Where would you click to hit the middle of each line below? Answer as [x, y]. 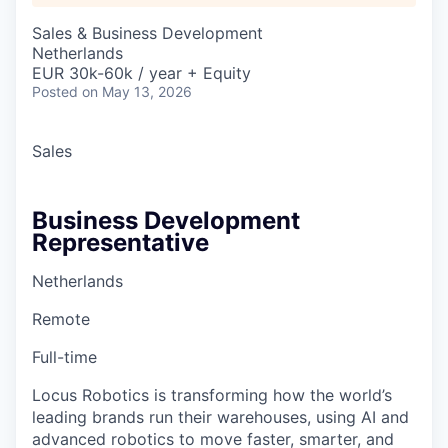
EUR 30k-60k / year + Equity [141, 73]
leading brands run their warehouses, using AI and [220, 417]
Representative [120, 242]
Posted [55, 91]
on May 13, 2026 [137, 91]
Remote [61, 319]
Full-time [64, 357]
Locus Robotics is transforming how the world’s [212, 395]
